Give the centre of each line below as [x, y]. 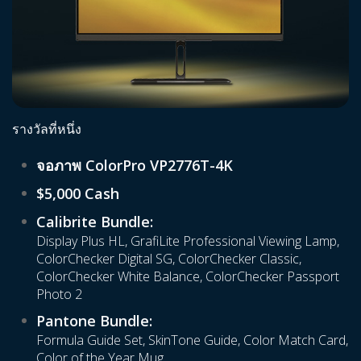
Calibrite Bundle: [95, 222]
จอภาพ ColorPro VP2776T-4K [135, 166]
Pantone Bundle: [94, 321]
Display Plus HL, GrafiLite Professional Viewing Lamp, [188, 241]
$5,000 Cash [78, 194]
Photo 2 [59, 295]
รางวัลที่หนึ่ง [47, 129]
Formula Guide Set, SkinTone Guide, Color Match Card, [192, 340]
